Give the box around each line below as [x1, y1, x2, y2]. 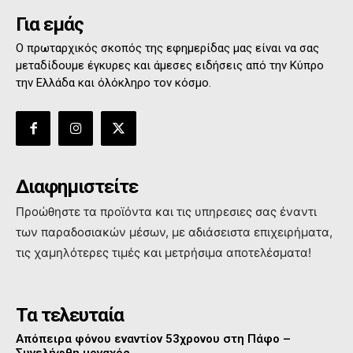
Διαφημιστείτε [16, 176, 138, 199]
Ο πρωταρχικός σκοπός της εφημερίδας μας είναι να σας [16, 41, 319, 55]
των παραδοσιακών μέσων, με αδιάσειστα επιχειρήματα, [16, 225, 333, 240]
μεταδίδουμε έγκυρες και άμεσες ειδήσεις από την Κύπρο [16, 58, 324, 72]
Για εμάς [16, 13, 84, 35]
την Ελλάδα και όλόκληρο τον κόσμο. [16, 76, 211, 90]
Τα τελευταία [16, 304, 124, 327]
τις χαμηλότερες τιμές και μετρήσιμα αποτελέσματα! [16, 245, 311, 261]
